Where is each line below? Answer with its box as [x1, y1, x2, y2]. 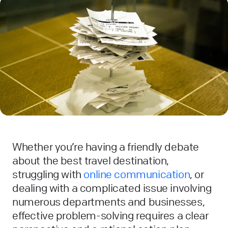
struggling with [12, 167, 84, 182]
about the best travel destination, [12, 154, 169, 168]
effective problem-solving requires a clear [12, 209, 209, 223]
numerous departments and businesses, [12, 195, 205, 209]
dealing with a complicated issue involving [12, 181, 212, 195]
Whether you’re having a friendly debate [12, 140, 199, 154]
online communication [83, 167, 190, 182]
